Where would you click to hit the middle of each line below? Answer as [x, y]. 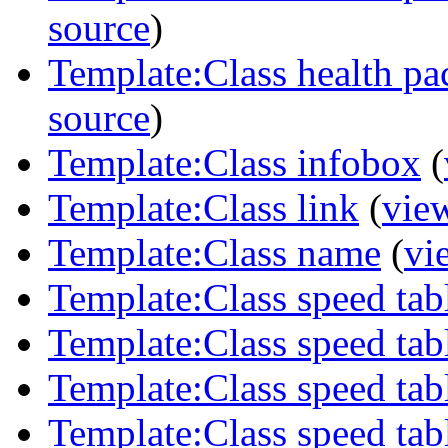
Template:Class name [214, 252]
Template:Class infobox [234, 162]
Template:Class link [203, 207]
